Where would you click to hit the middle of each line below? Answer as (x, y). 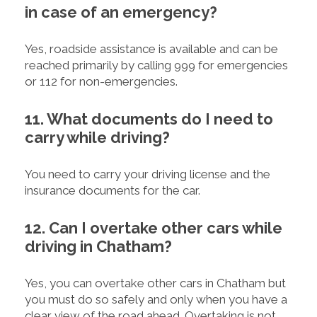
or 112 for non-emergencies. (101, 82)
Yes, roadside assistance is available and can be (151, 49)
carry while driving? (97, 138)
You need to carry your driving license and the (148, 174)
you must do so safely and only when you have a (156, 300)
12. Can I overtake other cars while (154, 228)
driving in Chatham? (98, 247)
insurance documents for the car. (113, 191)
